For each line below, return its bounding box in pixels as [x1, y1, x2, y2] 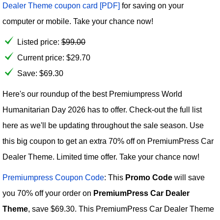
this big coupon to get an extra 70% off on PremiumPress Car [2, 137, 214, 145]
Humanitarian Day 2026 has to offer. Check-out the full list [2, 106, 202, 114]
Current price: [17, 54, 66, 62]
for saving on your [120, 1, 184, 10]
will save [172, 173, 205, 182]
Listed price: [17, 38, 61, 46]
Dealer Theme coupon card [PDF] [2, 1, 120, 10]
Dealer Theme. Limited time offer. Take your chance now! [2, 153, 199, 161]
